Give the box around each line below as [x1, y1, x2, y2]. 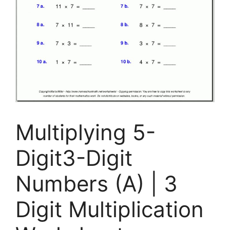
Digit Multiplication [15, 196, 204, 222]
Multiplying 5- [15, 119, 156, 145]
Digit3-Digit [15, 144, 132, 171]
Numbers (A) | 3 [15, 170, 178, 197]
